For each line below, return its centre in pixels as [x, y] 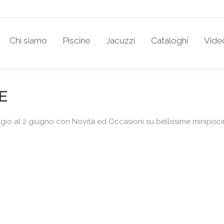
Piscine [76, 40]
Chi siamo [28, 40]
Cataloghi [169, 40]
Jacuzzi [120, 40]
